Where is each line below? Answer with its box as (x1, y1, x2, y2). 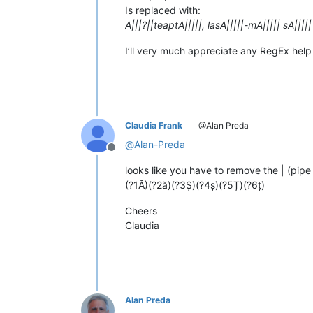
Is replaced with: (125, 3, 201, 16)
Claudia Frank (125, 119, 182, 131)
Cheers (125, 204, 157, 217)
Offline (110, 147, 145, 161)
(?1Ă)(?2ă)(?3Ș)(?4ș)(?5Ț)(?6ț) (125, 178, 265, 191)
